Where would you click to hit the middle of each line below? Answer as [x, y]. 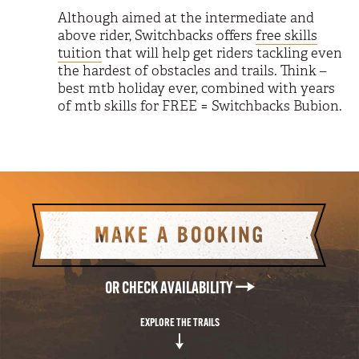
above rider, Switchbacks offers [156, 36]
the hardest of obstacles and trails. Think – [192, 71]
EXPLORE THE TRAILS [179, 323]
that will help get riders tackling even [222, 53]
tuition [79, 53]
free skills [286, 36]
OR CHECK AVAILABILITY [170, 289]
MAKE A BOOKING [179, 210]
